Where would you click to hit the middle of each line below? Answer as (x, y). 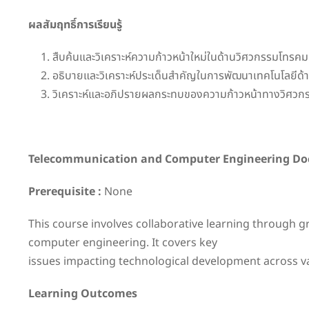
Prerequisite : (65, 191)
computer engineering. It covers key (123, 242)
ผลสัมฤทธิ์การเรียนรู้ (75, 24)
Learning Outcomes (83, 293)
